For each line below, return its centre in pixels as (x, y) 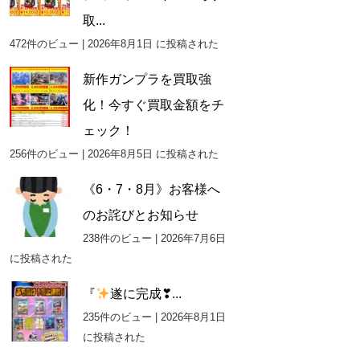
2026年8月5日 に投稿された (153, 154)
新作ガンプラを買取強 (147, 79)
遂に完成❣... (145, 294)
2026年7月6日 (193, 238)
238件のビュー (117, 238)
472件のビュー (44, 44)
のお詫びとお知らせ (140, 215)
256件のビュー (44, 154)
